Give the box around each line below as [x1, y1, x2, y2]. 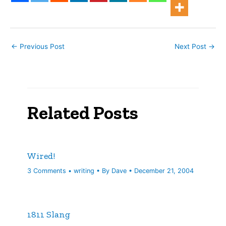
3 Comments [27, 166, 67, 175]
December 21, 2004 [134, 166, 194, 175]
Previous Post [18, 42, 65, 51]
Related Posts [27, 101, 139, 124]
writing [74, 166, 95, 175]
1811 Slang [27, 208, 71, 220]
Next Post [175, 42, 208, 51]
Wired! [27, 150, 55, 162]
